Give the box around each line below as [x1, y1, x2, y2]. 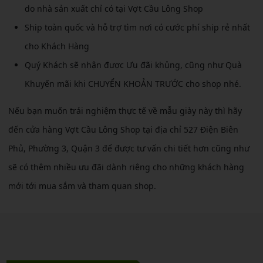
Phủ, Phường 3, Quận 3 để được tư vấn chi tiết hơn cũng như [8, 143, 249, 154]
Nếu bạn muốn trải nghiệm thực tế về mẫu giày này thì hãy [8, 105, 242, 117]
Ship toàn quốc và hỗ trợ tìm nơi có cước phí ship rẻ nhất [25, 22, 250, 33]
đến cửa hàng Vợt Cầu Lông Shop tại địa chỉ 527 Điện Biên [8, 124, 238, 136]
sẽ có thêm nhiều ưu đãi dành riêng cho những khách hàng [8, 161, 244, 173]
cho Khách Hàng [25, 41, 89, 52]
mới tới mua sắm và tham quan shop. [8, 180, 156, 192]
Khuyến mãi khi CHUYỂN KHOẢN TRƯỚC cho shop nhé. [25, 78, 241, 90]
